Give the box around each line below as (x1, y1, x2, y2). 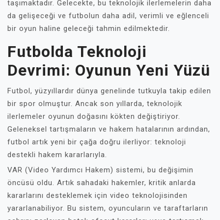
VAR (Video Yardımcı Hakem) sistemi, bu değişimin (7, 165, 193, 174)
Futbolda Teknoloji (7, 42, 147, 61)
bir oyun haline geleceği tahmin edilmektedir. (7, 24, 170, 33)
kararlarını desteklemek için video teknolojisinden (7, 191, 188, 200)
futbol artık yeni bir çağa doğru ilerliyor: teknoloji (7, 137, 186, 146)
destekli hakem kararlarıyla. (7, 150, 107, 159)
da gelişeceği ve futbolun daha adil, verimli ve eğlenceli (7, 11, 209, 20)
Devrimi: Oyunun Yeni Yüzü (7, 61, 210, 80)
